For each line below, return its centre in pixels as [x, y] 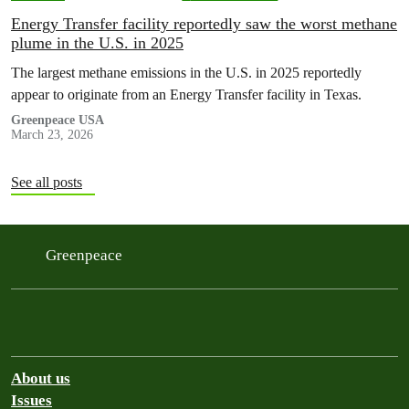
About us [41, 378]
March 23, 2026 [52, 134]
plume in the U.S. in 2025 [97, 42]
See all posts [47, 182]
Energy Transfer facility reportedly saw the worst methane [204, 23]
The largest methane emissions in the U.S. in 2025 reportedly [186, 72]
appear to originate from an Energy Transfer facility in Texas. [186, 94]
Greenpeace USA [58, 120]
